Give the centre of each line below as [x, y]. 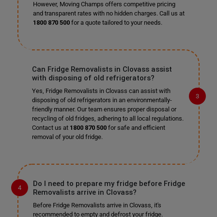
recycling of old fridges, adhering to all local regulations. [108, 118]
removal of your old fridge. [67, 137]
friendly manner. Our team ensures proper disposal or [104, 109]
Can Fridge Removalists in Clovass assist [102, 69]
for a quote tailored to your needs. [116, 23]
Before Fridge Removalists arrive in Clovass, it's [97, 205]
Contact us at [51, 128]
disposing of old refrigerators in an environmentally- [102, 100]
